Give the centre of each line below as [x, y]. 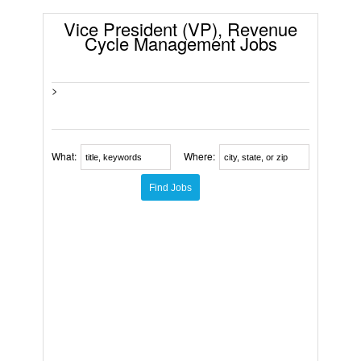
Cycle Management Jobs [180, 44]
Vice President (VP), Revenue [180, 29]
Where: [199, 156]
